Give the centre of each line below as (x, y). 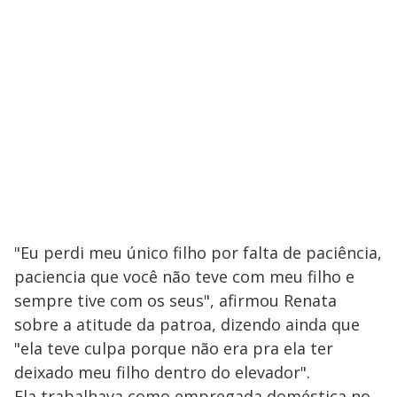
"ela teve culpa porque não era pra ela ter (174, 349)
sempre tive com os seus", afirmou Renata (175, 301)
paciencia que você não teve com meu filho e (184, 277)
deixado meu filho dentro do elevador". (164, 373)
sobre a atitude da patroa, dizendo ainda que (187, 325)
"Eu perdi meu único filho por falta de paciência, (198, 253)
